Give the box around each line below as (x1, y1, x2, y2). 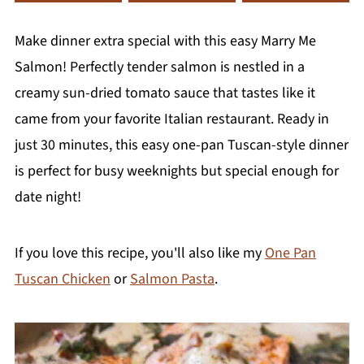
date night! (14, 186, 81, 207)
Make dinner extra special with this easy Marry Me (14, 30, 316, 51)
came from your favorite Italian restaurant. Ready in (14, 108, 329, 129)
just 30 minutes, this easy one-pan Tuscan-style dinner (14, 134, 349, 155)
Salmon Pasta (129, 268, 214, 289)
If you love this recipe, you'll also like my (14, 242, 265, 263)
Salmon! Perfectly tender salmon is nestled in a (14, 56, 305, 77)
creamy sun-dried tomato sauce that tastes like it (14, 82, 315, 103)
